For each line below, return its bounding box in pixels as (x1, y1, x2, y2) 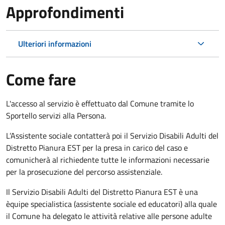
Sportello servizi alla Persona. (6, 109, 106, 122)
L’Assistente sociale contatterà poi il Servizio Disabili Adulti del (6, 129, 218, 142)
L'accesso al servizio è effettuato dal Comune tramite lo (6, 97, 194, 109)
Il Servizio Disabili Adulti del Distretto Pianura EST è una (6, 185, 198, 198)
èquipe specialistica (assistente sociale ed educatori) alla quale (6, 197, 217, 210)
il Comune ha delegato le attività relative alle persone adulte (6, 209, 212, 222)
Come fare (6, 67, 76, 91)
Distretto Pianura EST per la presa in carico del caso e (6, 141, 188, 154)
